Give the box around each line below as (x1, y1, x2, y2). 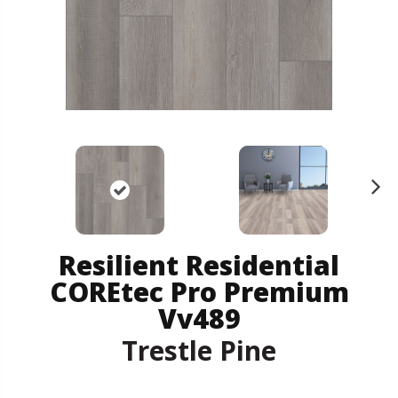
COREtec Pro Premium (49, 273, 349, 310)
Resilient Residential (59, 246, 339, 283)
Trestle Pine (122, 331, 276, 369)
